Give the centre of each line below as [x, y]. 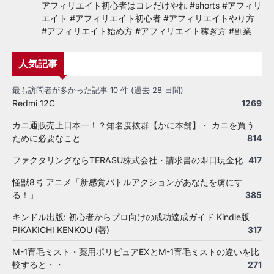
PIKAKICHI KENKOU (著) [61, 230]
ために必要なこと [46, 138]
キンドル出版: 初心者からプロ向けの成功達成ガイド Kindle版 [131, 217]
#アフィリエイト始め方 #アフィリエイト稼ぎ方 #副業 [146, 31]
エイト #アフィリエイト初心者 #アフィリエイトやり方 [148, 18]
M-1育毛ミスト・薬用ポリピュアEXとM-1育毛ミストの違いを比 [136, 252]
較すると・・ [38, 265]
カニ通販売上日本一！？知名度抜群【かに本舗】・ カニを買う [133, 125]
